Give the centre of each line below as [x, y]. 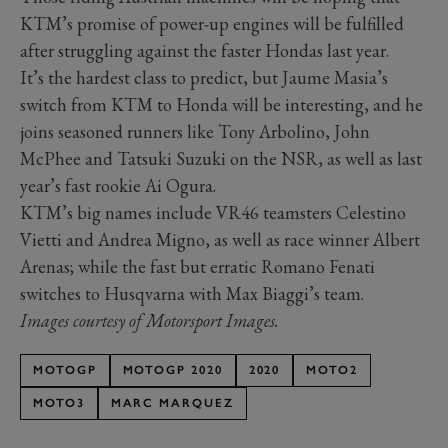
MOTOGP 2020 [172, 370]
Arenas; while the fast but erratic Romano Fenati [197, 267]
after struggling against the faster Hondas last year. [204, 51]
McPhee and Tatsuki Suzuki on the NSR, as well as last [221, 159]
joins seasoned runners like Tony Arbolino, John [195, 132]
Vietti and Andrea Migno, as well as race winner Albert [220, 240]
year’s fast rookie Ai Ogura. [118, 186]
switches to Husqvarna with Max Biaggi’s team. [192, 294]
